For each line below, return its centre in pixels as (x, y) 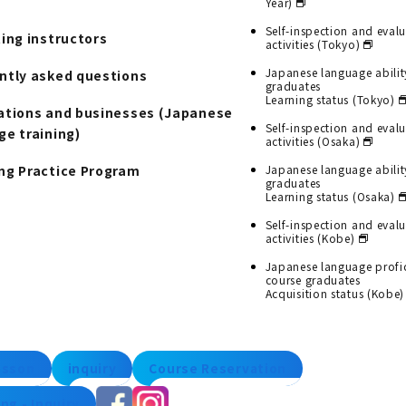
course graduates (313, 279)
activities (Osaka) (313, 140)
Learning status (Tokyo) (330, 99)
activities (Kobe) (310, 237)
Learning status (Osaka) (330, 196)
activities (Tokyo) (313, 43)
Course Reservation (218, 367)
